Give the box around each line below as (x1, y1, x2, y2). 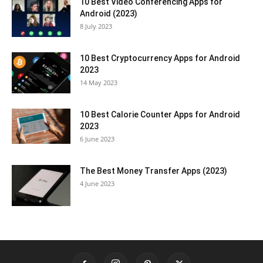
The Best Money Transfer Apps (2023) (80, 166, 227, 176)
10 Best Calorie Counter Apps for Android (80, 110, 240, 120)
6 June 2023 (80, 134, 114, 144)
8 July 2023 (80, 22, 112, 31)
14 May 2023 (80, 78, 117, 87)
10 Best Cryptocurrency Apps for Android (80, 53, 240, 63)
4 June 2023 (80, 179, 114, 188)
